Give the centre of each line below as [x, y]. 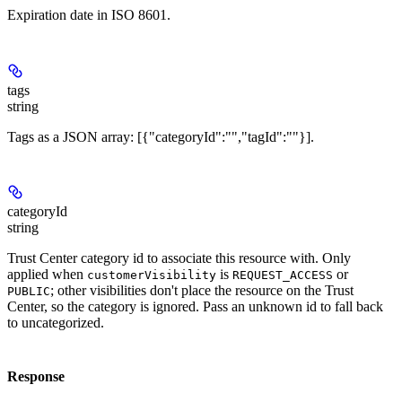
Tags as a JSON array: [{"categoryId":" [119, 136]
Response [36, 377]
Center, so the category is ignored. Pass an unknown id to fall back [195, 307]
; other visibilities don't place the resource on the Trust [202, 291]
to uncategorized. [56, 323]
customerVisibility [152, 275]
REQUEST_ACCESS [283, 275]
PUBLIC [29, 292]
